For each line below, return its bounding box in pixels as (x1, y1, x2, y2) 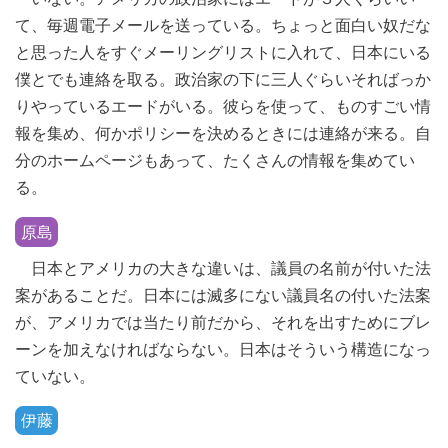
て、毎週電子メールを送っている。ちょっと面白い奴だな (15, 15, 431, 36)
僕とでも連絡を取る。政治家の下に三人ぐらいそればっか (15, 69, 431, 90)
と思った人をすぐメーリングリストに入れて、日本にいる (15, 42, 431, 63)
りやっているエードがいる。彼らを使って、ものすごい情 (15, 96, 431, 117)
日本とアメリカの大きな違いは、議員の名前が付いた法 (15, 257, 431, 278)
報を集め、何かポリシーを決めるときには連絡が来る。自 (15, 123, 431, 144)
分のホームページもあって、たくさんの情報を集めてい (15, 150, 415, 171)
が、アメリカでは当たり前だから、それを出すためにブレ (15, 311, 431, 332)
